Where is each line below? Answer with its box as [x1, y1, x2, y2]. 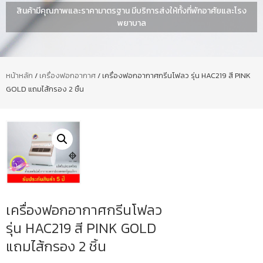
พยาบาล [117, 17, 146, 29]
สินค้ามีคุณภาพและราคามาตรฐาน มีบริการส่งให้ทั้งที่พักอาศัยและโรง [16, 5, 247, 17]
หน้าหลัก [6, 70, 33, 81]
